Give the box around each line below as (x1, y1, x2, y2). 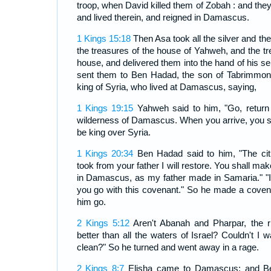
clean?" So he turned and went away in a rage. (76, 242, 259, 253)
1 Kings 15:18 (76, 33, 131, 44)
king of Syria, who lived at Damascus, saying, (76, 82, 256, 93)
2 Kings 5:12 (76, 218, 129, 229)
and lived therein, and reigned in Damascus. (76, 12, 249, 23)
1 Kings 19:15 (76, 103, 134, 114)
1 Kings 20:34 (76, 148, 134, 159)
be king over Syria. (76, 127, 151, 138)
